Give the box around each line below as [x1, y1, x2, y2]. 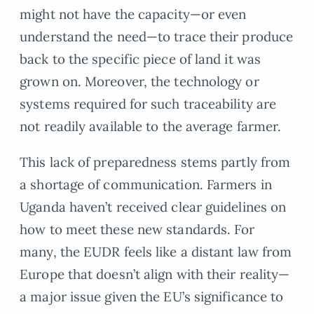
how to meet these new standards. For [20, 220, 255, 238]
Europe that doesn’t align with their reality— [20, 265, 290, 282]
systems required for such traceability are [20, 95, 277, 112]
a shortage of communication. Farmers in [20, 175, 272, 193]
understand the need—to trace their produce [20, 27, 294, 45]
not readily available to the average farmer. [20, 117, 282, 135]
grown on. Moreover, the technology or [20, 72, 259, 90]
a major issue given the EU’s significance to [20, 287, 284, 305]
